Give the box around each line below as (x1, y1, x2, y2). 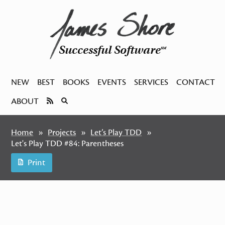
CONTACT (176, 77, 215, 88)
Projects (48, 127, 76, 138)
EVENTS (97, 77, 127, 88)
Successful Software (59, 43, 161, 57)
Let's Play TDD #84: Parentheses (11, 138, 124, 149)
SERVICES (134, 77, 169, 88)
